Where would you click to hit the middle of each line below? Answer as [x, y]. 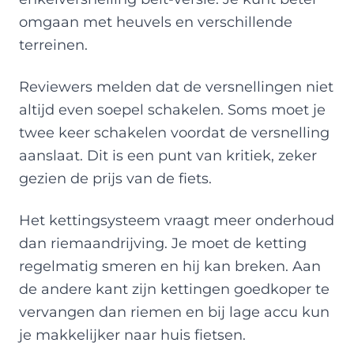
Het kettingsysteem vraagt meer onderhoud [177, 220]
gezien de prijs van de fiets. [115, 178]
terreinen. [53, 44]
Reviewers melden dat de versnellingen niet [176, 86]
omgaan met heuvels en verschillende [156, 21]
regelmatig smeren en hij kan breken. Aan [170, 265]
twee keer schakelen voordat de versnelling [174, 132]
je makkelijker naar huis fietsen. [132, 334]
